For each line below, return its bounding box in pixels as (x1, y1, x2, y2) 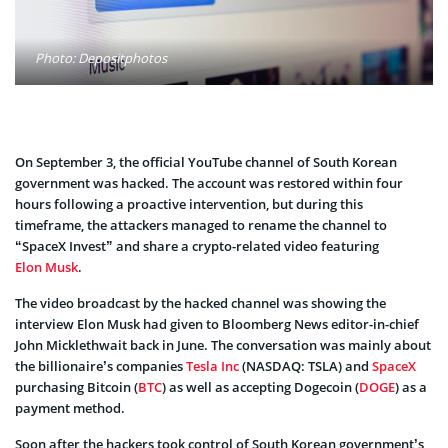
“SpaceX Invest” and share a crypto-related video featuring (15, 236, 379, 255)
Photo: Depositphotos (35, 48, 167, 67)
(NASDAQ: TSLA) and (239, 356, 372, 375)
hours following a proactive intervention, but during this (15, 194, 363, 213)
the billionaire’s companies (15, 356, 186, 375)
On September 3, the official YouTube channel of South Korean (15, 152, 397, 171)
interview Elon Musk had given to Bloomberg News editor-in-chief (15, 314, 419, 333)
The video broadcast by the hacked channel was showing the (15, 293, 386, 312)
